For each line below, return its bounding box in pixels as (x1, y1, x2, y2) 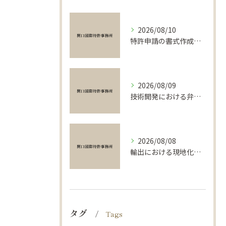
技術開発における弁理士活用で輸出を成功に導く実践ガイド (194, 91, 201, 101)
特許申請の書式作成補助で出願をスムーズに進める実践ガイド (194, 36, 201, 46)
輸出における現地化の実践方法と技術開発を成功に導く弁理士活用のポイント (194, 147, 201, 157)
